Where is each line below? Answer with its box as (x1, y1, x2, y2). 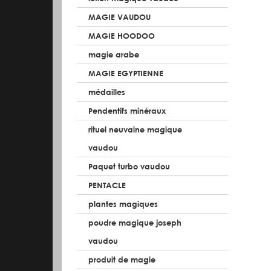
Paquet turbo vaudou (88, 161, 170, 171)
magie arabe (88, 49, 139, 59)
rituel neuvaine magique (88, 124, 182, 134)
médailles (88, 87, 125, 97)
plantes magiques (88, 198, 158, 209)
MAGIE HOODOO (88, 30, 155, 41)
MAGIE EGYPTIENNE (88, 68, 163, 78)
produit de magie (88, 254, 155, 264)
